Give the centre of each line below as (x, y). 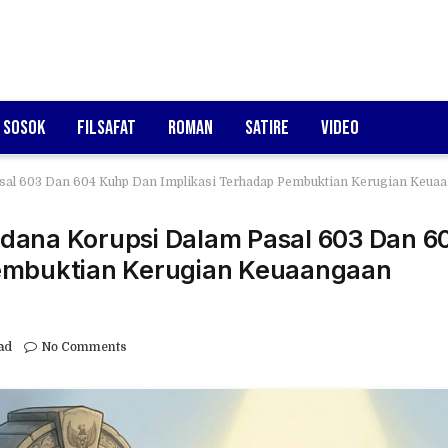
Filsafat (106, 127)
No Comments (84, 347)
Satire (267, 127)
